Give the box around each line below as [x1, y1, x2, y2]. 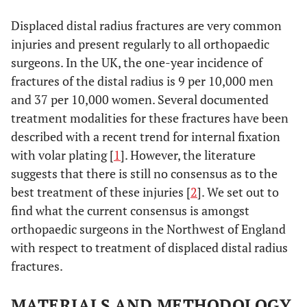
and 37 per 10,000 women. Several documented [11, 91, 269, 108]
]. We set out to [197, 184, 279, 200]
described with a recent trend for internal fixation [11, 128, 280, 145]
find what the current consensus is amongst [11, 202, 249, 219]
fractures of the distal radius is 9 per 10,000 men [11, 73, 273, 89]
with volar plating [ [11, 147, 114, 163]
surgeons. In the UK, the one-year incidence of [11, 54, 262, 71]
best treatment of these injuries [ [11, 184, 191, 200]
